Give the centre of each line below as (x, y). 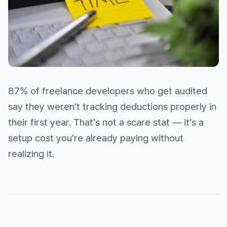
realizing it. (31, 154)
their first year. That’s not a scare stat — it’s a (106, 123)
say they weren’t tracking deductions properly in (112, 107)
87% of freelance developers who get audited (108, 91)
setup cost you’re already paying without (96, 138)
